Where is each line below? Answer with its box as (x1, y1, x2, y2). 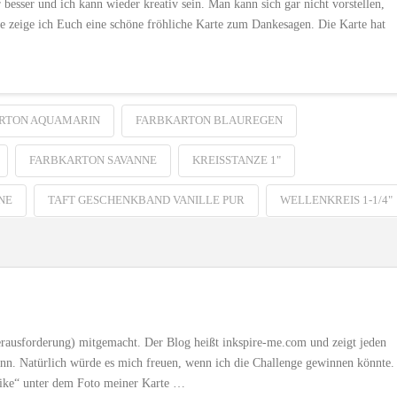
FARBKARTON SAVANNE (28, 152, 157, 167)
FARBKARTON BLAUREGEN (135, 113, 283, 127)
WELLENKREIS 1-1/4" (279, 192, 393, 206)
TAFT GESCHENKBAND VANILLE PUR (47, 192, 245, 206)
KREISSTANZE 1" (191, 152, 281, 167)
